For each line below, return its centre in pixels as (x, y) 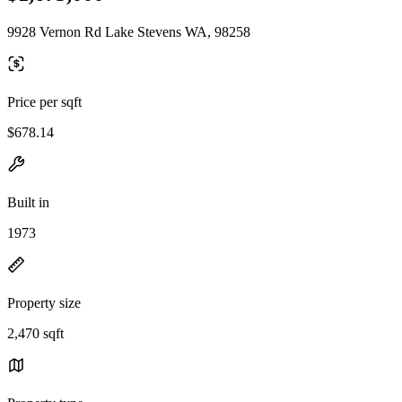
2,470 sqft (35, 333)
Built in (28, 202)
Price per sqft (44, 101)
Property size (44, 302)
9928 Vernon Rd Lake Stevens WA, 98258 (129, 31)
